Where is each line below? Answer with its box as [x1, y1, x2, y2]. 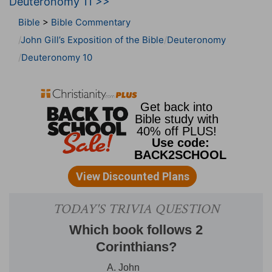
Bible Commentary [51, 16, 131, 28]
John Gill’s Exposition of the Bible [21, 33, 164, 46]
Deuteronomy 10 [21, 51, 92, 63]
